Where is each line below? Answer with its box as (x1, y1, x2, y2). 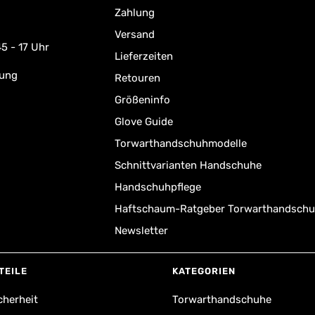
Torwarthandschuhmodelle (114, 137, 247, 150)
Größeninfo (114, 94, 170, 106)
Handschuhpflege (114, 181, 201, 193)
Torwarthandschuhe (172, 293, 271, 306)
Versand (114, 28, 155, 41)
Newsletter (114, 224, 168, 237)
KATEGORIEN (172, 266, 236, 276)
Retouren (114, 72, 160, 84)
